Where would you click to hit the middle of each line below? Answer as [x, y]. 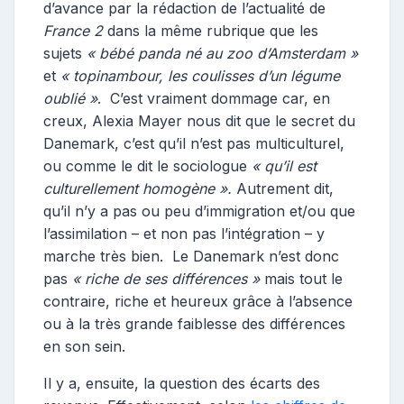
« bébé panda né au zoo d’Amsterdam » [222, 53]
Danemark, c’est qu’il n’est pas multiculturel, [194, 143]
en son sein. [84, 346]
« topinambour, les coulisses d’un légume [200, 75]
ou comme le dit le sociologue [147, 165]
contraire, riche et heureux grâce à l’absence [198, 301]
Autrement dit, [283, 188]
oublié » [70, 98]
